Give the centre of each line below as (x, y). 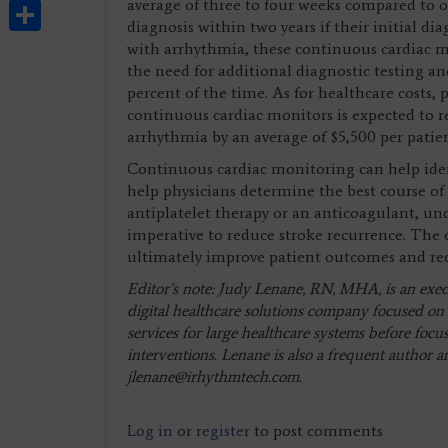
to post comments (316, 430)
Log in (150, 430)
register (223, 430)
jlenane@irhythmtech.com (213, 376)
